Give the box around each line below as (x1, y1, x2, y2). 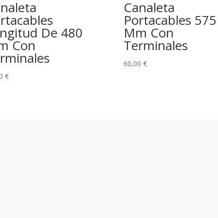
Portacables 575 (123, 11, 217, 29)
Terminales (123, 36, 188, 54)
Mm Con (123, 23, 174, 41)
